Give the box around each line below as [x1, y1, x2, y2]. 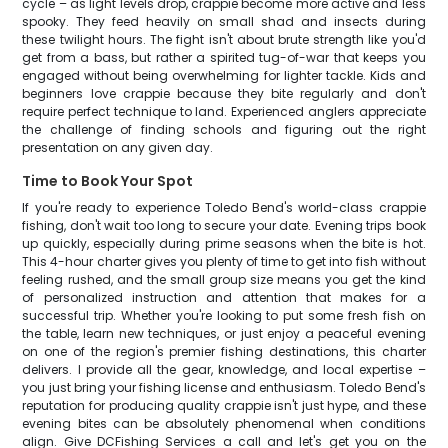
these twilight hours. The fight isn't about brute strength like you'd [22, 31, 426, 48]
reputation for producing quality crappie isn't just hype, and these [22, 397, 426, 414]
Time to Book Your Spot [22, 171, 194, 191]
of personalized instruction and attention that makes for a [22, 289, 426, 306]
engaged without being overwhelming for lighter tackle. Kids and [22, 67, 426, 84]
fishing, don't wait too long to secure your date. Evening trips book [22, 217, 426, 234]
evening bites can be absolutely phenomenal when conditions [22, 415, 426, 432]
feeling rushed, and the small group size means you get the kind [22, 271, 426, 288]
